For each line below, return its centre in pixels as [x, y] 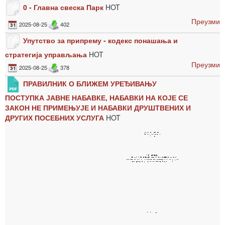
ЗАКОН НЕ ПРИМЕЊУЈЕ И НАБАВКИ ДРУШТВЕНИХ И [98, 107]
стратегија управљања [47, 54]
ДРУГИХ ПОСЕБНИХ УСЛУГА [54, 118]
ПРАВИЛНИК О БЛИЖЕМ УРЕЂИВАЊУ [90, 83]
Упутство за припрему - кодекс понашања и [100, 40]
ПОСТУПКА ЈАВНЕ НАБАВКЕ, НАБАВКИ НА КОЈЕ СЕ [96, 97]
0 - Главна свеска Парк [63, 7]
